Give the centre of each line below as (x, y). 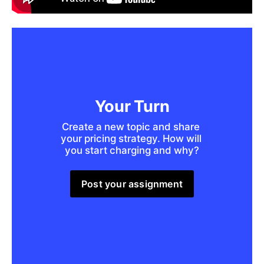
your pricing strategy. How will (131, 138)
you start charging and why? (132, 150)
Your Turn (132, 106)
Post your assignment (132, 184)
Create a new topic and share (131, 126)
